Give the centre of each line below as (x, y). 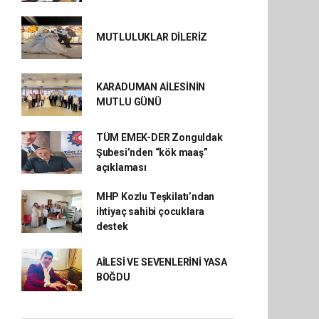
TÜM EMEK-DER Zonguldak (159, 137)
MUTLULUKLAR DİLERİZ (152, 37)
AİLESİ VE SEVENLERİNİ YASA (161, 262)
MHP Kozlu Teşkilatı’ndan (155, 196)
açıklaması (121, 167)
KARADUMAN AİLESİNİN (151, 87)
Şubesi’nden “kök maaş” (152, 152)
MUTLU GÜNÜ (129, 101)
